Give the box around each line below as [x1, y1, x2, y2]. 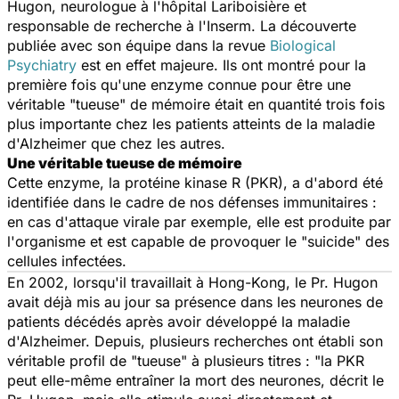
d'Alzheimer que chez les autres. [7, 134, 225, 152]
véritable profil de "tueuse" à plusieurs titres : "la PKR [7, 351, 364, 370]
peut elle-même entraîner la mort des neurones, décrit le [7, 370, 384, 389]
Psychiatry [7, 55, 77, 74]
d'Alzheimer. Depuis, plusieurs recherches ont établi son [7, 331, 383, 350]
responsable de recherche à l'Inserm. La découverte [7, 16, 356, 35]
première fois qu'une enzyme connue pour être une [7, 75, 351, 94]
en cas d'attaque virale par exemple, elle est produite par [7, 212, 391, 231]
